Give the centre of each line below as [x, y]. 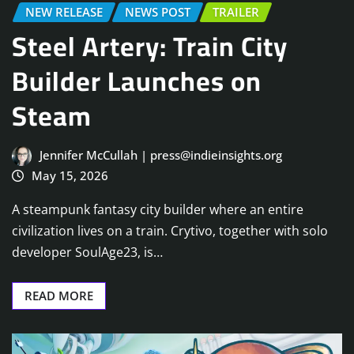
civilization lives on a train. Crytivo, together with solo [170, 230]
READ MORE [59, 295]
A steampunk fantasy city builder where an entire [158, 209]
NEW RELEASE [64, 11]
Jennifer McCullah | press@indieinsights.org [160, 155]
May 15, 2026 [70, 176]
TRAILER [236, 11]
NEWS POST [158, 11]
